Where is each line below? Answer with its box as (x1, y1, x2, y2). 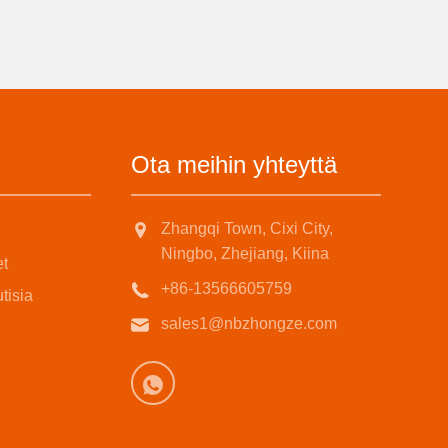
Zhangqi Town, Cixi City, (160, 220, 333, 238)
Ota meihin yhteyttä (130, 151, 337, 179)
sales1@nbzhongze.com (160, 315, 337, 333)
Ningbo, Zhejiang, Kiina (160, 245, 329, 263)
